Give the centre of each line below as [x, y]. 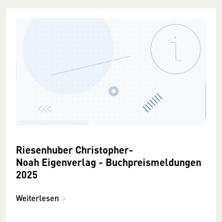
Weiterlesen [37, 198]
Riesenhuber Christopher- [75, 149]
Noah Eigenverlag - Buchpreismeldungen [109, 162]
